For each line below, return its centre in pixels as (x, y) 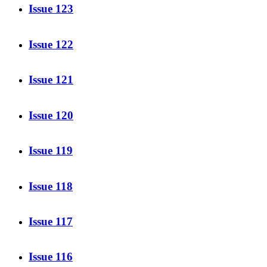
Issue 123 (51, 9)
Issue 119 (51, 151)
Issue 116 (51, 257)
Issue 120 (51, 115)
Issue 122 (51, 44)
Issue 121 (51, 80)
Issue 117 (51, 222)
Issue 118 (51, 186)
